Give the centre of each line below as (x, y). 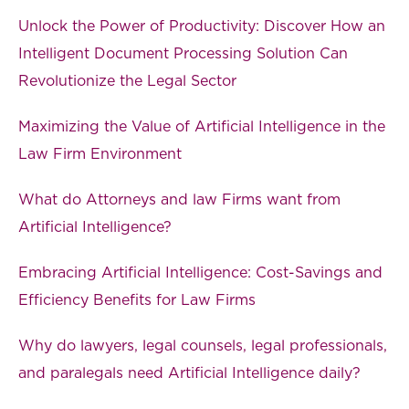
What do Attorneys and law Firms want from (179, 199)
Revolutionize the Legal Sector (127, 81)
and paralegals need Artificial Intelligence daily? (189, 373)
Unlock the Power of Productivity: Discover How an (202, 26)
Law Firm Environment (100, 154)
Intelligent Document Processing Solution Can (183, 53)
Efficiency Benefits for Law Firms (137, 300)
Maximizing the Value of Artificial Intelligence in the (202, 126)
